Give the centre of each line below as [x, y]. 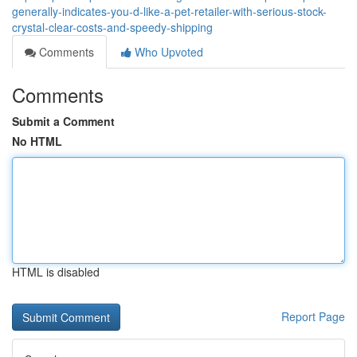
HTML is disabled [56, 272]
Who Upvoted [167, 52]
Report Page [313, 316]
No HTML [37, 141]
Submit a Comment [63, 121]
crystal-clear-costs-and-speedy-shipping [112, 27]
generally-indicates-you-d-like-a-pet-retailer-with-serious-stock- [169, 11]
